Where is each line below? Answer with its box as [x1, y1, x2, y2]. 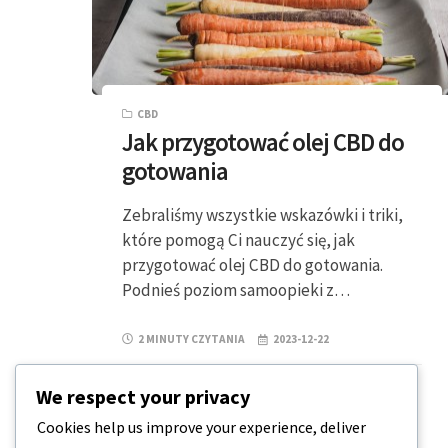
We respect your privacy [36, 384, 250, 410]
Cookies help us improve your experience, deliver [37, 417, 366, 438]
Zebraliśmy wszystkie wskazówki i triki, [122, 203, 403, 226]
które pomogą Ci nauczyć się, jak [122, 228, 355, 251]
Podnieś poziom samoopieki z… [122, 278, 350, 301]
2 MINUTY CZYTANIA [138, 331, 245, 346]
